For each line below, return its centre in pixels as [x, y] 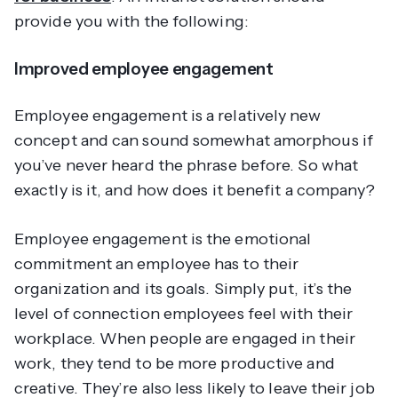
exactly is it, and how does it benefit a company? [195, 191]
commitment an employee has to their [157, 264]
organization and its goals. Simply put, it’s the [183, 289]
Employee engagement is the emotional [163, 239]
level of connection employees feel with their [184, 314]
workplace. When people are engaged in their [185, 339]
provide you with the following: [131, 22]
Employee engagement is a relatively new [168, 116]
